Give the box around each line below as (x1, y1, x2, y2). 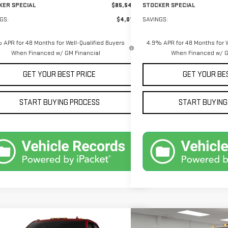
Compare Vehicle (151, 217, 200, 226)
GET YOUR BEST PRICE (23, 69, 96, 79)
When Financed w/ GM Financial (11, 48, 101, 57)
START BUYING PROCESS (19, 97, 100, 107)
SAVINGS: (142, 15, 168, 23)
